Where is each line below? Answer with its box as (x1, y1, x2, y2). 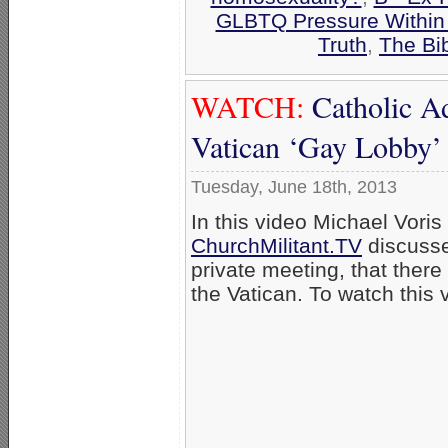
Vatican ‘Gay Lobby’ (191, 125, 442, 166)
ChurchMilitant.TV (191, 233, 362, 257)
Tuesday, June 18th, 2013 (191, 176, 397, 197)
